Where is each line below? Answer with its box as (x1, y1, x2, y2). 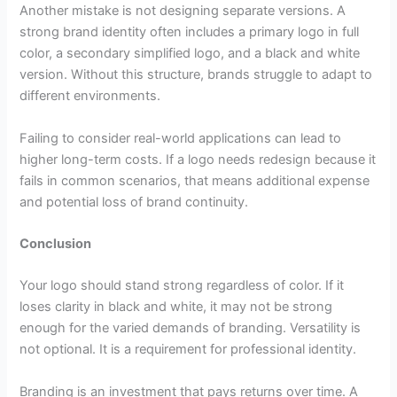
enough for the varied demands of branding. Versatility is (19, 320, 362, 337)
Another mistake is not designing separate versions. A (19, 3, 346, 19)
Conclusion (19, 235, 92, 252)
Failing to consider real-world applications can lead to (19, 129, 342, 146)
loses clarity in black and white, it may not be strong (19, 299, 333, 315)
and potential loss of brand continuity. (19, 193, 249, 210)
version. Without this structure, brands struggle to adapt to (19, 66, 373, 83)
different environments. (19, 88, 161, 105)
